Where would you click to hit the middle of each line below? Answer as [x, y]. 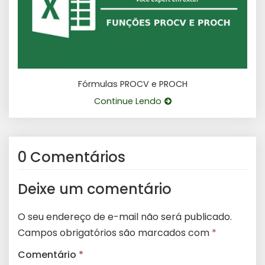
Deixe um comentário [95, 189]
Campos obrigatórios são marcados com [115, 232]
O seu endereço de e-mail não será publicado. [125, 216]
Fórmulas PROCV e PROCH [132, 84]
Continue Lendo [127, 101]
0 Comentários [72, 157]
